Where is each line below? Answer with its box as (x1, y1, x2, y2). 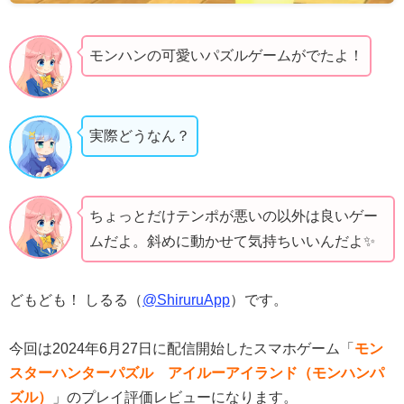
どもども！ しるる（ (9, 291, 142, 308)
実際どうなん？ (89, 128, 190, 144)
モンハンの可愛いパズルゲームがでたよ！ (89, 47, 363, 63)
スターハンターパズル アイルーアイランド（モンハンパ (9, 364, 384, 381)
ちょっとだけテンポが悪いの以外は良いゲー (89, 208, 378, 225)
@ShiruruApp (142, 291, 230, 308)
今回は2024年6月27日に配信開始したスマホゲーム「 (9, 340, 354, 356)
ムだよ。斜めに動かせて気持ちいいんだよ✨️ (89, 234, 375, 250)
